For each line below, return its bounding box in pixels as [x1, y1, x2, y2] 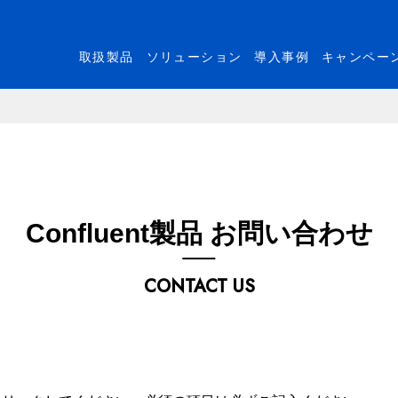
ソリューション [146, 50, 243, 65]
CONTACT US [143, 274, 255, 299]
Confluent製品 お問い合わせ [25, 219, 373, 248]
